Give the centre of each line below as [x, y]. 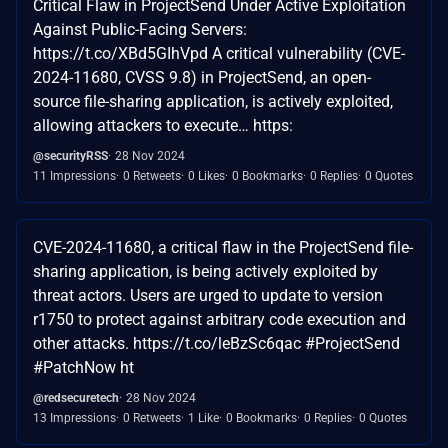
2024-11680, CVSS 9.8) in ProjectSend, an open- [202, 77]
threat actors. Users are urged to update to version [208, 295]
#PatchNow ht [83, 367]
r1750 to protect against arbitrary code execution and [219, 319]
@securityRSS [70, 155]
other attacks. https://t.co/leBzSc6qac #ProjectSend [216, 343]
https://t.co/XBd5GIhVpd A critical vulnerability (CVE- [219, 53]
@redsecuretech [76, 397]
